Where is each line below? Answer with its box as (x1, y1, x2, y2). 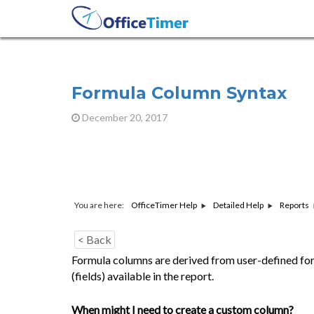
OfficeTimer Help (131, 200, 197, 211)
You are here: (74, 200, 124, 210)
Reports (280, 200, 309, 211)
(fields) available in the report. (71, 269, 214, 282)
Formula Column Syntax (71, 83, 287, 103)
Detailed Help (213, 200, 264, 211)
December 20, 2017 (80, 111, 168, 123)
